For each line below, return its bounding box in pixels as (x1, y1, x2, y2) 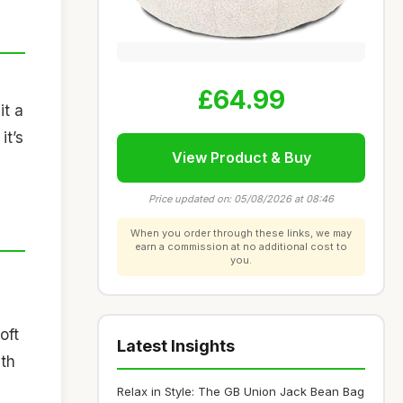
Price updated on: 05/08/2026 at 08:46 (148, 193, 334, 205)
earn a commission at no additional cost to (135, 240, 347, 253)
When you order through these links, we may (130, 227, 352, 239)
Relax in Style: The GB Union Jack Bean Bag (117, 384, 364, 399)
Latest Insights (117, 336, 235, 355)
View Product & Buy (171, 148, 311, 166)
